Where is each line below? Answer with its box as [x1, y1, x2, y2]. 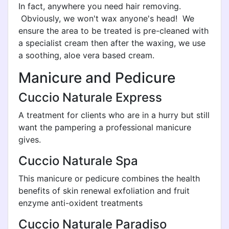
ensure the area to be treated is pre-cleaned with [18, 26, 209, 36]
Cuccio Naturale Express [18, 90, 162, 105]
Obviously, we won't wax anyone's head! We [18, 13, 194, 24]
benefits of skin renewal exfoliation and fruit [18, 186, 190, 196]
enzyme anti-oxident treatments [18, 198, 145, 208]
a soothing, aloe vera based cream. [18, 50, 154, 60]
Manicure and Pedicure [18, 69, 175, 86]
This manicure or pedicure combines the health [18, 173, 200, 184]
